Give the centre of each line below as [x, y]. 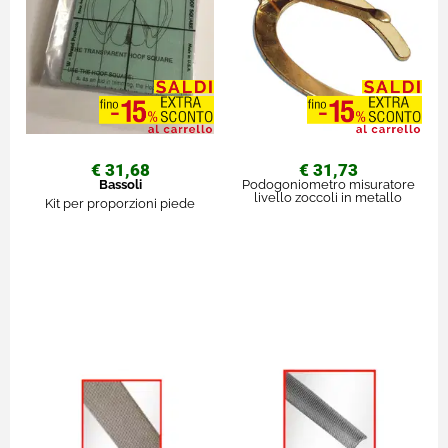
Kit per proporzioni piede [120, 203]
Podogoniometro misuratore [328, 184]
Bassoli [120, 184]
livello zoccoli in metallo [328, 197]
